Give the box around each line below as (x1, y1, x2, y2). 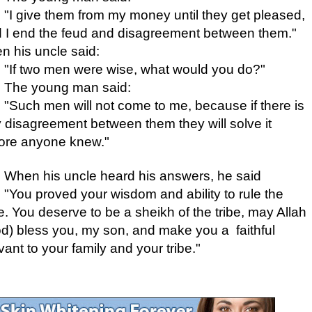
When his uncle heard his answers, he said (4, 168, 261, 183)
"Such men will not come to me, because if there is (4, 97, 304, 113)
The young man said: (4, 79, 131, 95)
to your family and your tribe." (24, 240, 204, 256)
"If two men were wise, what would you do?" (4, 61, 265, 77)
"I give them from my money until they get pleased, (4, 7, 305, 22)
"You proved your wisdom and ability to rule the (4, 186, 283, 201)
